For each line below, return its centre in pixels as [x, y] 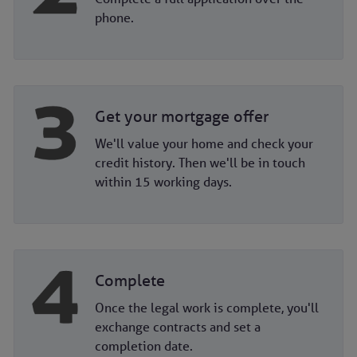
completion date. [145, 346]
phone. [114, 18]
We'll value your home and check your [204, 144]
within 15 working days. [163, 182]
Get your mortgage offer [181, 117]
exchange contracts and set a [177, 327]
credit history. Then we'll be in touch [200, 163]
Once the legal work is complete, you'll [206, 308]
